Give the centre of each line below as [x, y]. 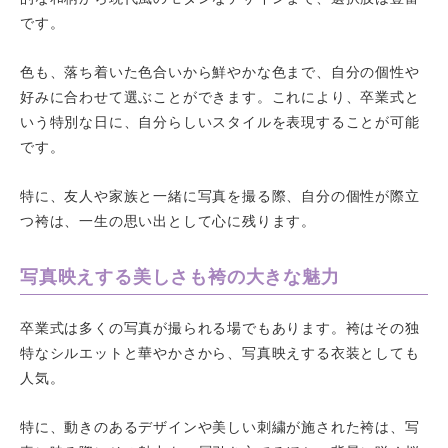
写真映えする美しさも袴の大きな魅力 [180, 275]
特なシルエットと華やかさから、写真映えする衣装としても [220, 351]
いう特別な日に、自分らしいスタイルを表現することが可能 [220, 120]
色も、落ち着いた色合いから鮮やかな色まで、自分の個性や [220, 70]
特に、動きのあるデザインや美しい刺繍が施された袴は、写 [220, 425]
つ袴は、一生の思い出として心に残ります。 [168, 219]
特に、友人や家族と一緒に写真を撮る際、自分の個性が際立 [220, 194]
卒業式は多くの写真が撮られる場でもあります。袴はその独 [220, 326]
